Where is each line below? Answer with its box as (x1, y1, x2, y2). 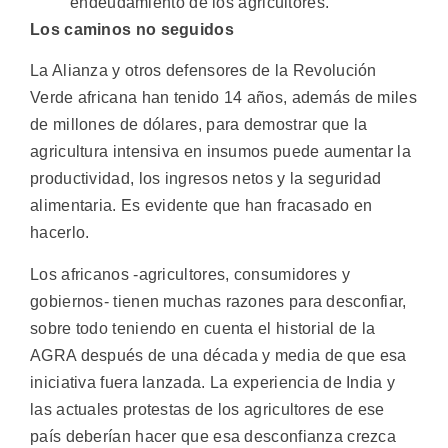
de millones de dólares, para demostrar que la (30, 116, 368, 134)
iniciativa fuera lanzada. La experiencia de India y (30, 373, 396, 391)
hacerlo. (30, 224, 90, 242)
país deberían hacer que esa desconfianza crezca (30, 427, 397, 445)
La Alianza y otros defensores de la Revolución (30, 62, 377, 80)
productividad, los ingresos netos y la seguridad (30, 170, 382, 188)
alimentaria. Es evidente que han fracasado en (30, 197, 373, 215)
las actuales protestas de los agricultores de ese (30, 400, 385, 418)
